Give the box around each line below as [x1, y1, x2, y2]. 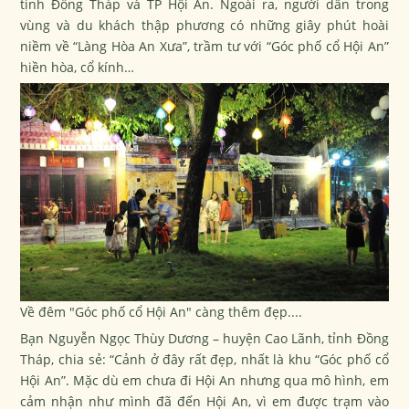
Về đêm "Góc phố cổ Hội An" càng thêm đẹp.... [20, 302, 303, 320]
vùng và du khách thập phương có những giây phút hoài [20, 16, 389, 34]
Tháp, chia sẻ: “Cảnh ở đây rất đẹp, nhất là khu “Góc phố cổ [20, 350, 389, 368]
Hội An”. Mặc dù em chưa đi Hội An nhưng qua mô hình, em [20, 371, 389, 389]
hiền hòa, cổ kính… [20, 58, 135, 76]
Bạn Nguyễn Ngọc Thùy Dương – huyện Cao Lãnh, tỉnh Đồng [20, 329, 389, 347]
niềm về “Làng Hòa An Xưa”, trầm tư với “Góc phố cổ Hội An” [20, 37, 389, 55]
